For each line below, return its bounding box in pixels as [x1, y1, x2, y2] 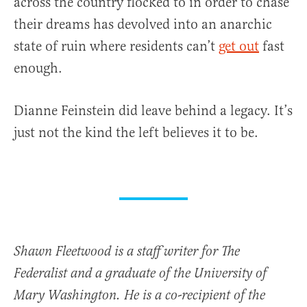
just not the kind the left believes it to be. [14, 124, 258, 142]
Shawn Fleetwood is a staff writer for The [14, 243, 240, 261]
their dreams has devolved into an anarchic [14, 16, 272, 34]
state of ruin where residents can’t [14, 38, 219, 56]
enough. [14, 60, 62, 77]
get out [219, 38, 259, 56]
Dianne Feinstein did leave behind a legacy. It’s [14, 102, 293, 120]
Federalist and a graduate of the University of [14, 265, 267, 283]
